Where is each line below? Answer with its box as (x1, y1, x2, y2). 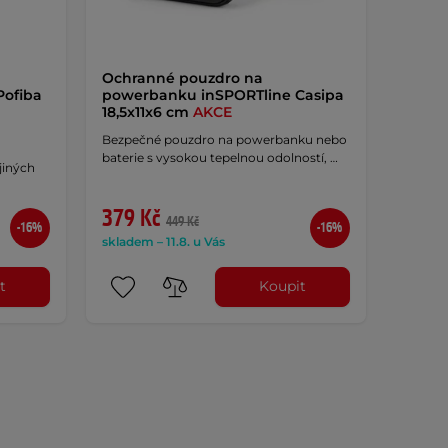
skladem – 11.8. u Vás (101, 233, 225, 249)
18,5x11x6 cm (101, 102, 193, 121)
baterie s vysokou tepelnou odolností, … (101, 149, 338, 165)
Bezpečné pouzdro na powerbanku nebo (101, 131, 347, 147)
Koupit (259, 277, 307, 296)
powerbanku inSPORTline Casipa (101, 85, 344, 104)
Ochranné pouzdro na (101, 68, 263, 87)
